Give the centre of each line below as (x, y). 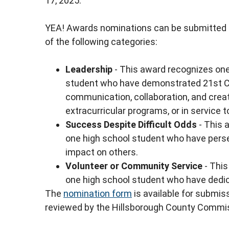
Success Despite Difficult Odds (131, 125)
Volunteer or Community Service (134, 166)
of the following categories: (101, 42)
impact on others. (102, 152)
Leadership (89, 70)
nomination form (98, 194)
